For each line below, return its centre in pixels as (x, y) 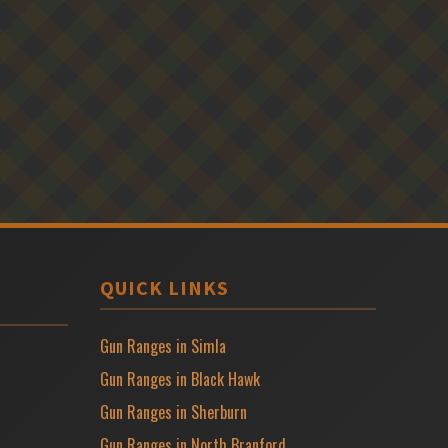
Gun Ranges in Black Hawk (180, 378)
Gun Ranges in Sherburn (173, 411)
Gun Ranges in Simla (163, 345)
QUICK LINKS (164, 287)
